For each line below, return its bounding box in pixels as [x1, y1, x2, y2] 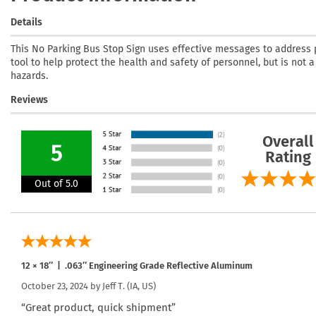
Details [11, 16, 42, 28]
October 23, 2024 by [21, 280, 102, 291]
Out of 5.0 [35, 177, 78, 190]
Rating [265, 147, 311, 166]
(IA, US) [125, 280, 156, 291]
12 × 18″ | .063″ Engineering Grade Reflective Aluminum [21, 260, 253, 271]
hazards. [11, 69, 48, 82]
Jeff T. [102, 280, 125, 291]
